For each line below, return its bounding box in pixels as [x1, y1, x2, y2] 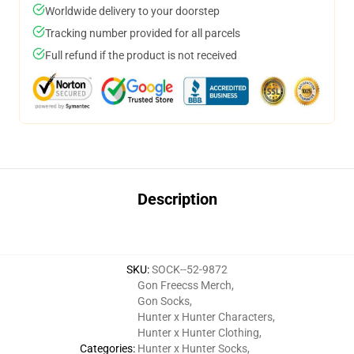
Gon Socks [137, 295, 190, 307]
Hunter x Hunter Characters [137, 311, 273, 323]
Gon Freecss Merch [137, 279, 232, 292]
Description [137, 190, 217, 209]
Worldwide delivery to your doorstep [45, 5, 220, 17]
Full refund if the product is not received [45, 49, 237, 62]
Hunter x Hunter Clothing [137, 326, 259, 339]
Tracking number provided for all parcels [45, 27, 240, 40]
